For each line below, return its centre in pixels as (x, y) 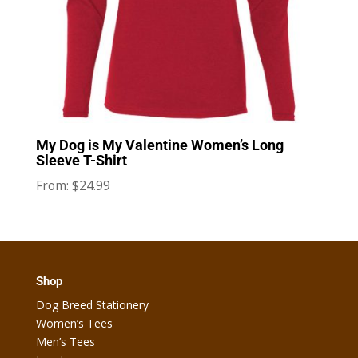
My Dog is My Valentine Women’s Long (159, 145)
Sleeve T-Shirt (81, 160)
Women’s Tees (74, 324)
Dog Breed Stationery (92, 305)
